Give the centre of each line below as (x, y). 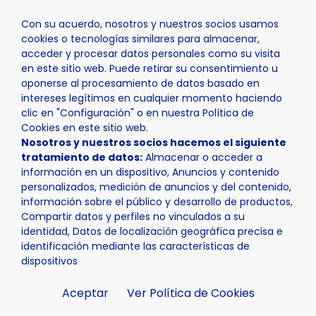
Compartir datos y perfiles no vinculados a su (133, 217)
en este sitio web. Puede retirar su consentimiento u (150, 68)
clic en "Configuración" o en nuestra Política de (138, 113)
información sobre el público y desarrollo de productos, (157, 202)
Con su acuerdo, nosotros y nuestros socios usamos (150, 24)
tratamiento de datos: (82, 157)
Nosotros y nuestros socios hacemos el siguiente (154, 142)
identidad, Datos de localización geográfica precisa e (152, 231)
